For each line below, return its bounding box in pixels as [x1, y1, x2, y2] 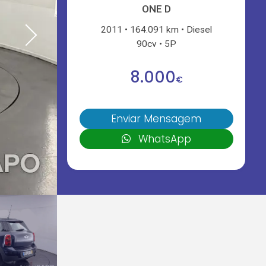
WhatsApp [138, 132, 192, 147]
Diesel [186, 24, 213, 35]
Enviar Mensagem [111, 112, 202, 126]
